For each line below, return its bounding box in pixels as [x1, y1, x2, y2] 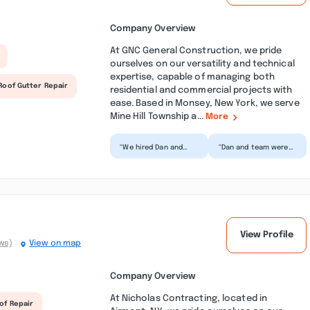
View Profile [239, 230, 293, 240]
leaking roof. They [120, 157, 183, 165]
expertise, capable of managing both [109, 72, 275, 82]
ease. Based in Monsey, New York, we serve [109, 98, 300, 109]
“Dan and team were [218, 143, 289, 151]
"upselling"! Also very [218, 164, 292, 172]
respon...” [218, 171, 253, 179]
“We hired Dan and [120, 143, 183, 151]
